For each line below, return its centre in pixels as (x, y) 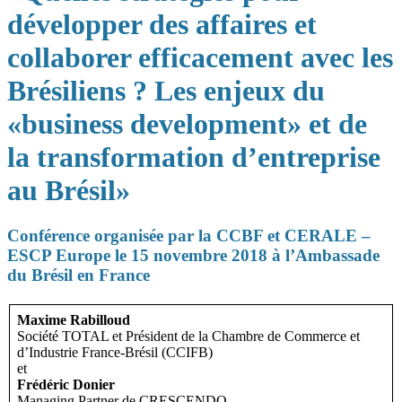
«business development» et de (187, 124)
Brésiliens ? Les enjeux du (166, 91)
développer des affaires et (162, 24)
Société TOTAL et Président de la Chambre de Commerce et (188, 336)
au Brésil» (69, 190)
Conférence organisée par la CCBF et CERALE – (189, 236)
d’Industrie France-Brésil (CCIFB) (115, 353)
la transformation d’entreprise (194, 157)
